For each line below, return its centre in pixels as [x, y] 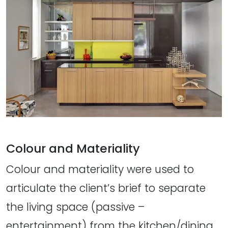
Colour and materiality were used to [100, 169]
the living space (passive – [75, 207]
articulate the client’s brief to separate [106, 188]
